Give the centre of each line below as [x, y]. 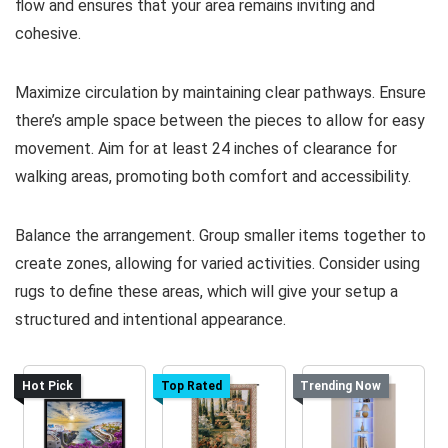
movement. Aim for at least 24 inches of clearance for [206, 148]
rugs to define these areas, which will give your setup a [206, 291]
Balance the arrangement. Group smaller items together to [220, 235]
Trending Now [341, 386]
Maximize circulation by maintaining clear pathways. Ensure [220, 92]
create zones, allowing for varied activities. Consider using [217, 263]
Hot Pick [47, 386]
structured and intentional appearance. [150, 319]
